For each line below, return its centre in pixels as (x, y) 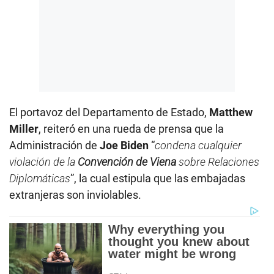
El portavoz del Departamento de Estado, (109, 112)
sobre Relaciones (218, 161)
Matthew (231, 112)
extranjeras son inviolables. (75, 194)
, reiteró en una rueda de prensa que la (131, 128)
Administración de (54, 145)
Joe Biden (124, 145)
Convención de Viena (127, 161)
